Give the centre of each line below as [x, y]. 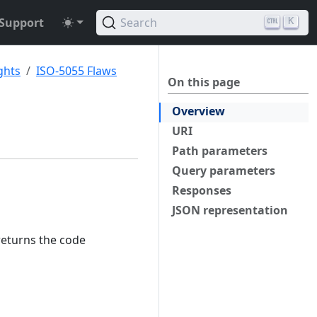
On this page [204, 82]
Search [139, 22]
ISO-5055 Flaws [76, 71]
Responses [202, 190]
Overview [198, 111]
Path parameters [220, 151]
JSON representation [230, 210]
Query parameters [224, 171]
